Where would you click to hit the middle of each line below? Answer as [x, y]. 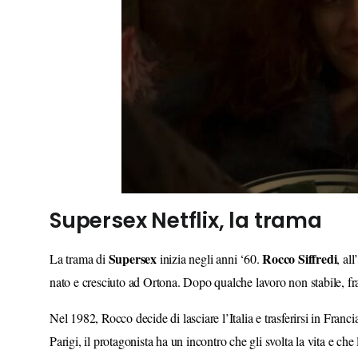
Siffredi [318, 258]
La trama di [79, 258]
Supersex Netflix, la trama [186, 220]
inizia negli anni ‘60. [210, 258]
